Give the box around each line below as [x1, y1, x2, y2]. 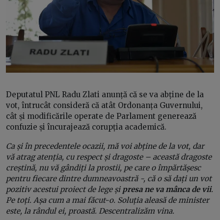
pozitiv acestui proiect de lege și [6, 184, 122, 194]
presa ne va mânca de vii [122, 184, 211, 194]
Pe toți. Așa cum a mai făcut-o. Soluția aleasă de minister [6, 195, 209, 205]
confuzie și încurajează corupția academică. [6, 122, 166, 132]
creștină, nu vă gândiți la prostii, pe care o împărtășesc [6, 163, 201, 172]
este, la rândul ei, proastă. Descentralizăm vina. [6, 206, 174, 216]
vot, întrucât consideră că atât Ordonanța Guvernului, [6, 100, 203, 110]
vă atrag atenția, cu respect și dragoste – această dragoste [6, 152, 212, 162]
